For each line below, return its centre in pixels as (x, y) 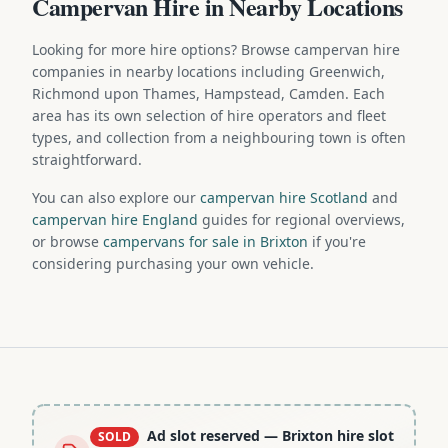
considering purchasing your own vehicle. (173, 263)
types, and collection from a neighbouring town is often (219, 137)
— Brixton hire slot (327, 435)
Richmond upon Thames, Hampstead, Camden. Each (208, 93)
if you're (337, 241)
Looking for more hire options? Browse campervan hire (216, 49)
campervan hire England (115, 219)
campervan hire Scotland (284, 197)
